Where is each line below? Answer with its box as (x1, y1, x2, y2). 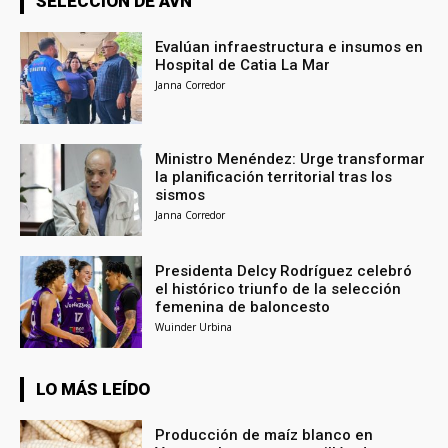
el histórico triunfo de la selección (155, 279, 402, 298)
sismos (155, 186, 206, 205)
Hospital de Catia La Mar (155, 56, 331, 75)
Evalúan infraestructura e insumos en (155, 38, 424, 57)
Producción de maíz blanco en (155, 425, 374, 444)
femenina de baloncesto (155, 297, 331, 316)
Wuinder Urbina (155, 319, 233, 334)
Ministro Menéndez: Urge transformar (155, 150, 426, 169)
